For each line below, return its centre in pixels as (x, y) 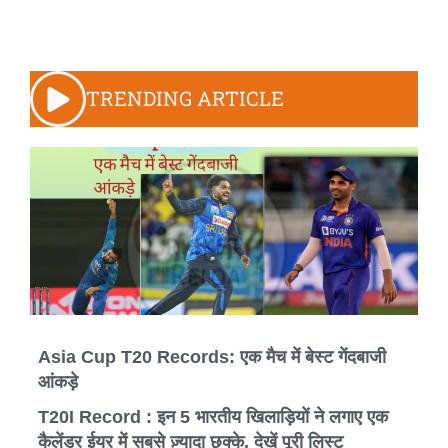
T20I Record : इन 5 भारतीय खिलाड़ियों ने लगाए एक (213, 417)
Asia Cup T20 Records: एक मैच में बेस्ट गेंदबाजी (212, 357)
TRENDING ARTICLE (185, 98)
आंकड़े (58, 382)
